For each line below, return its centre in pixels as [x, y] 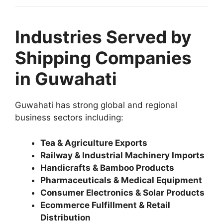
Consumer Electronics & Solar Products [122, 192]
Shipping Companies [103, 58]
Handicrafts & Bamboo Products [107, 167]
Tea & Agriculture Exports [94, 143]
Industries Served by [103, 37]
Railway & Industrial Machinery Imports [122, 155]
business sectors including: [69, 117]
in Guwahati [66, 79]
